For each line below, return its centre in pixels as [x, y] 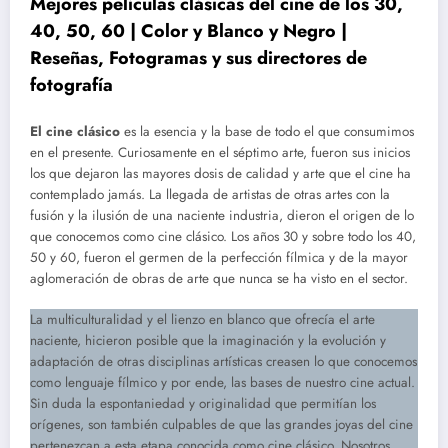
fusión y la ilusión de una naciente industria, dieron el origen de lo [222, 216]
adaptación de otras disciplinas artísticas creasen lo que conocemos [223, 361]
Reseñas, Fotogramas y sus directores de [198, 57]
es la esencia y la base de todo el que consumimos [267, 132]
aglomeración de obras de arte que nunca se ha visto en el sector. [219, 279]
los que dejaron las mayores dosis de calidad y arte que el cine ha [220, 174]
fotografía [71, 84]
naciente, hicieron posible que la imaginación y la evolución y [208, 340]
